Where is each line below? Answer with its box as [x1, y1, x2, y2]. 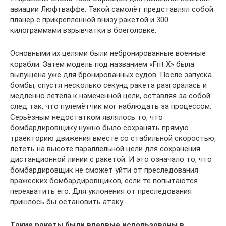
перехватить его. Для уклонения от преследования [10, 186, 192, 196]
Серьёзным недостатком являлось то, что [10, 112, 163, 122]
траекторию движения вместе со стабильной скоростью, [10, 133, 216, 143]
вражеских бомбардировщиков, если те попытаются [10, 176, 198, 185]
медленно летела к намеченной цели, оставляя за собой [10, 91, 210, 100]
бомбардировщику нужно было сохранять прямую [10, 123, 189, 132]
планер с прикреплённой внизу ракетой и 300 [10, 15, 168, 24]
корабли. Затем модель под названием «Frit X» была [10, 59, 194, 69]
